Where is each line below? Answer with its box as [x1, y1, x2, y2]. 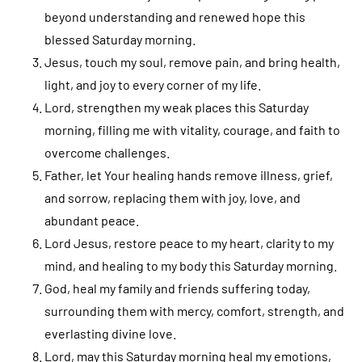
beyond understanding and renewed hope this [44, 8, 305, 24]
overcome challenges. [44, 144, 170, 160]
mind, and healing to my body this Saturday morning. [44, 257, 337, 273]
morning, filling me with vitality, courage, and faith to [44, 121, 340, 137]
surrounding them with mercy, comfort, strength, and [44, 302, 344, 318]
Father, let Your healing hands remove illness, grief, [44, 166, 333, 183]
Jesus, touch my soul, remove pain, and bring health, [44, 53, 340, 69]
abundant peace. [44, 212, 139, 228]
